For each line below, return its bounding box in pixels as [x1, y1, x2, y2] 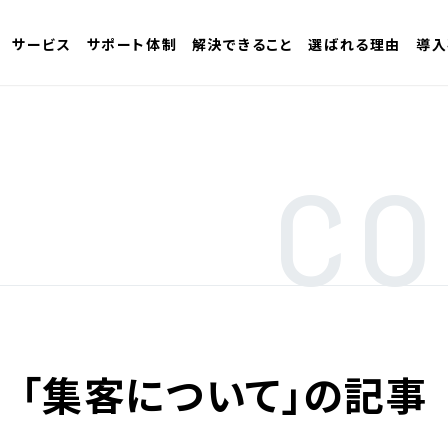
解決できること [192, 33, 294, 54]
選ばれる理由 [308, 33, 401, 54]
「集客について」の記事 [20, 365, 428, 423]
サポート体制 [86, 33, 178, 54]
